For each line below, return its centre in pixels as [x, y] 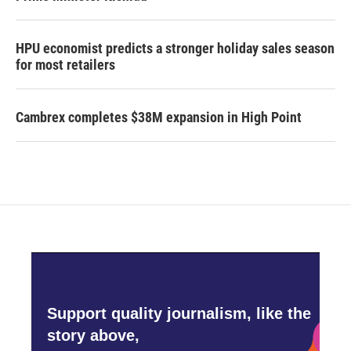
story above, [93, 335]
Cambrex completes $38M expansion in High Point [159, 118]
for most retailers [65, 65]
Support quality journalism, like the [179, 313]
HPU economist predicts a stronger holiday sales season [175, 49]
